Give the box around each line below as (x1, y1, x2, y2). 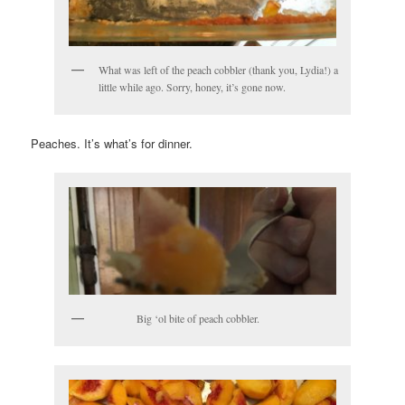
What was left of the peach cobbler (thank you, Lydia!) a (99, 62, 338, 78)
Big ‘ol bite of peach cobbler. (99, 310, 259, 325)
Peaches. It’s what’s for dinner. (31, 135, 193, 153)
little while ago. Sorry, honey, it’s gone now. (99, 80, 286, 95)
